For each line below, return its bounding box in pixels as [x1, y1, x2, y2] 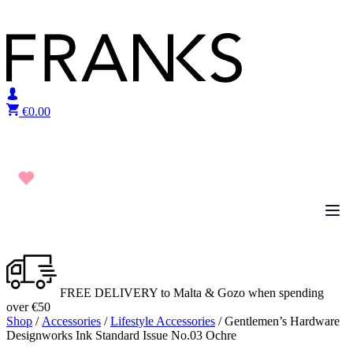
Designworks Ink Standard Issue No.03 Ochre [6, 329, 236, 342]
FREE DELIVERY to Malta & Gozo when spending [57, 286, 324, 299]
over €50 [6, 300, 50, 314]
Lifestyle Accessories [110, 314, 215, 328]
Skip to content [6, 6, 80, 19]
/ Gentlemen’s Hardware [215, 314, 340, 328]
